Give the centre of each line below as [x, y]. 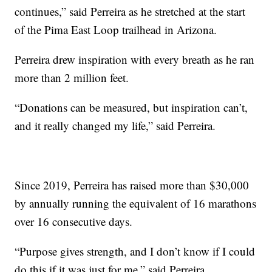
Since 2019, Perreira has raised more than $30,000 [132, 185]
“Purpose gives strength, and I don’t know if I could [135, 251]
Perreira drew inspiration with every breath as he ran [135, 59]
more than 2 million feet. [72, 77]
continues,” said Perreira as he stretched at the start [130, 11]
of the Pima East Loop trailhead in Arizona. [116, 29]
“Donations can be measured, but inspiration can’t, [131, 107]
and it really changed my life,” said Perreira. [115, 125]
